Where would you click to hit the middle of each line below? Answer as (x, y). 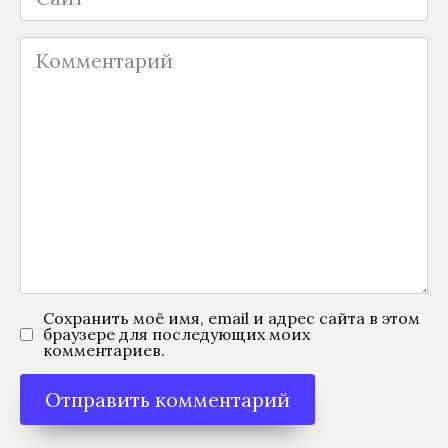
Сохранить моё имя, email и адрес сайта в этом (231, 318)
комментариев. (104, 350)
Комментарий (87, 46)
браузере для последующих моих (176, 334)
